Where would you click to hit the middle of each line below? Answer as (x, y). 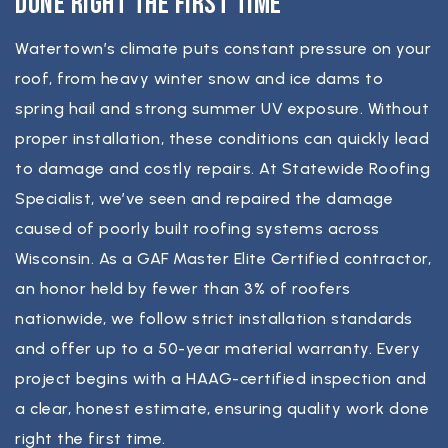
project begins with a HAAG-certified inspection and (221, 378)
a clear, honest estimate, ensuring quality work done (222, 408)
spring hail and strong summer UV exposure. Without (222, 108)
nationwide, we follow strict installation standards (214, 318)
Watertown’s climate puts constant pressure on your (223, 48)
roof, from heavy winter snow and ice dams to (199, 78)
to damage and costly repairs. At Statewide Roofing (222, 168)
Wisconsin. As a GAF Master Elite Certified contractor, (223, 258)
